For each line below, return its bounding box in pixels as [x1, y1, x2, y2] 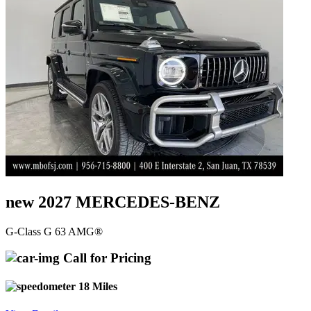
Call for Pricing [60, 251, 151, 266]
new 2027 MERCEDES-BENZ [6, 192, 220, 211]
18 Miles [76, 280, 117, 293]
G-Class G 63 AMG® [6, 225, 103, 237]
